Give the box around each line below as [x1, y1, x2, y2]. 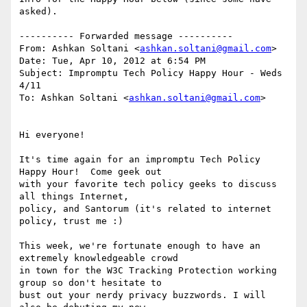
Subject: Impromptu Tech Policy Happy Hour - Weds [19, 68, 282, 79]
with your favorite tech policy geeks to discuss [19, 179, 277, 190]
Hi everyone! [19, 130, 85, 140]
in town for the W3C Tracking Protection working [19, 265, 277, 276]
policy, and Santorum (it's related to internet [19, 204, 271, 214]
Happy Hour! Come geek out [19, 167, 162, 177]
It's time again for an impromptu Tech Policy [19, 154, 260, 165]
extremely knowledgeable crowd [19, 253, 178, 264]
